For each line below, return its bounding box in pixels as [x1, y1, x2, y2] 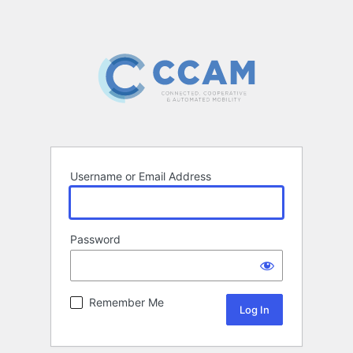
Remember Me [89, 295, 164, 310]
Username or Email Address [70, 169, 211, 184]
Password [70, 232, 121, 247]
